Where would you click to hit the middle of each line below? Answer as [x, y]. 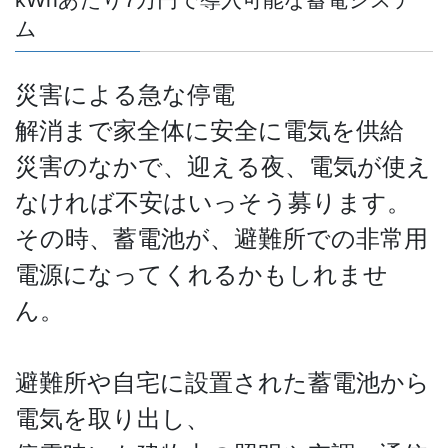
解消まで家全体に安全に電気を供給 [209, 130]
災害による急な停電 [125, 94]
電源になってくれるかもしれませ [201, 274]
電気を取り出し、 [112, 418]
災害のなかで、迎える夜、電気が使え [223, 166]
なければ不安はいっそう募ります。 [213, 202]
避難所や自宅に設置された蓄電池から [222, 382]
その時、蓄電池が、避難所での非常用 [221, 238]
